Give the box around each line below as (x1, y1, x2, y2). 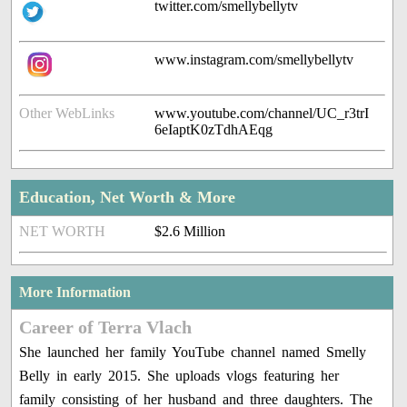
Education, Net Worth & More (19, 188, 236, 207)
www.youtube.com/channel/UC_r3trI (154, 105, 370, 122)
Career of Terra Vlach (19, 317, 193, 338)
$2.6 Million (154, 223, 226, 240)
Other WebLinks (19, 105, 115, 122)
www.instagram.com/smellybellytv (154, 52, 354, 68)
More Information (19, 284, 132, 301)
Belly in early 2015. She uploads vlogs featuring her (19, 368, 340, 384)
